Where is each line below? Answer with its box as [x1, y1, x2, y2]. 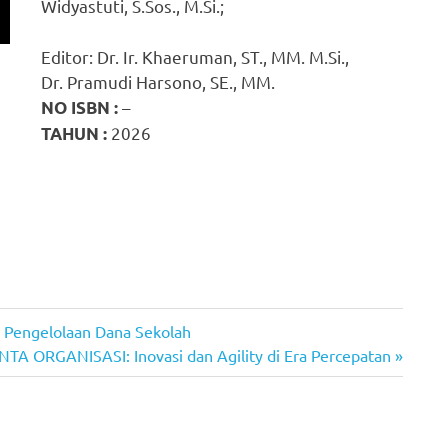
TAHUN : [41, 122, 108, 144]
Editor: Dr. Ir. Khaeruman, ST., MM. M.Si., [41, 45, 350, 67]
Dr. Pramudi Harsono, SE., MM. [41, 70, 276, 92]
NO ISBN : [41, 96, 119, 118]
